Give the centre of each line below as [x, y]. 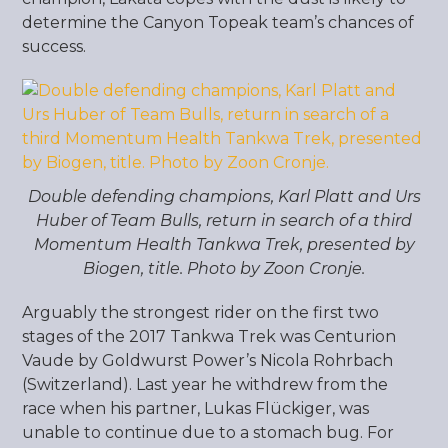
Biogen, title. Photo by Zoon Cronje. [224, 268]
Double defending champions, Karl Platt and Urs [224, 196]
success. [54, 46]
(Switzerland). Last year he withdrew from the [205, 384]
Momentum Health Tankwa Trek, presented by [224, 244]
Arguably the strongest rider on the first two [201, 312]
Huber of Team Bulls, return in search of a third [224, 220]
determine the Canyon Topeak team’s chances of [218, 22]
